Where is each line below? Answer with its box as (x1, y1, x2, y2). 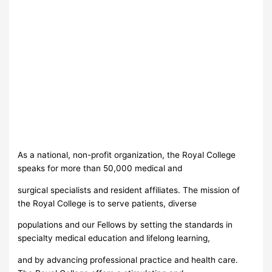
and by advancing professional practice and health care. (18, 254, 239, 265)
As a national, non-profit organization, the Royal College (18, 149, 236, 160)
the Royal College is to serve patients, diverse (18, 198, 197, 208)
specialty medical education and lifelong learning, (18, 233, 211, 243)
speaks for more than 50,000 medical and (18, 163, 183, 173)
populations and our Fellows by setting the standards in (18, 220, 233, 230)
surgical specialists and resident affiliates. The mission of (18, 185, 240, 195)
